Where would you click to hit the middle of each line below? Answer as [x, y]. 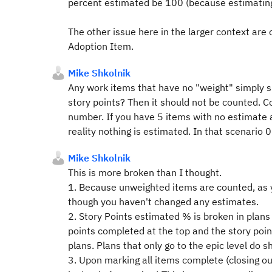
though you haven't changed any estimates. [163, 202]
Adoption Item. [101, 46]
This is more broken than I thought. [145, 172]
